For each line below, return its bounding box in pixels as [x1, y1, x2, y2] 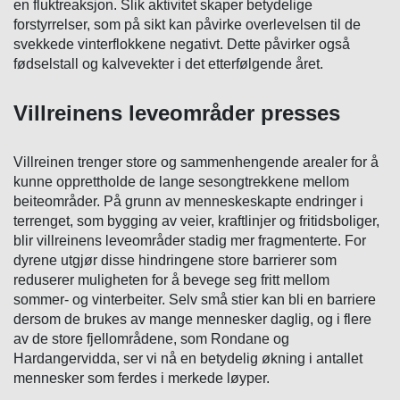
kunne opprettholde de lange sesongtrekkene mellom [13, 173, 349, 189]
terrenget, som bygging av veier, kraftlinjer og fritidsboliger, [13, 212, 379, 229]
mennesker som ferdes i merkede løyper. [13, 370, 270, 386]
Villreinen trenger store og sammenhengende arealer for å [13, 154, 379, 170]
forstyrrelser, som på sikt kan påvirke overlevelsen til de [13, 16, 361, 32]
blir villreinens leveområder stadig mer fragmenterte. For [13, 232, 366, 248]
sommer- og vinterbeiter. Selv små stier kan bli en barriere [13, 291, 376, 307]
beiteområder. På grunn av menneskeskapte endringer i [13, 193, 363, 209]
